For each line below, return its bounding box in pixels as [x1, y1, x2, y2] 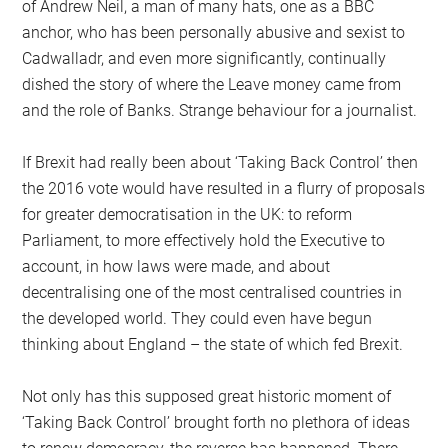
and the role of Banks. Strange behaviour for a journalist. [22, 100, 418, 120]
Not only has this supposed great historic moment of [22, 386, 392, 406]
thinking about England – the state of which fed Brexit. [22, 334, 404, 354]
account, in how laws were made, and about [22, 256, 331, 276]
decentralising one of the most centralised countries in [22, 282, 403, 302]
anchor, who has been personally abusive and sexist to [22, 22, 406, 42]
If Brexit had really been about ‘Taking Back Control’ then [22, 152, 419, 172]
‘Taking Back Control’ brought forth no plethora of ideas [22, 412, 411, 432]
